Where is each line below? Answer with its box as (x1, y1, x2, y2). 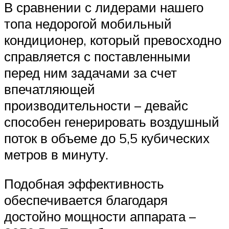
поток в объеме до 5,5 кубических (4, 129, 210, 146)
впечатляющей (4, 80, 95, 97)
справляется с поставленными (4, 48, 191, 64)
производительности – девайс (4, 97, 188, 113)
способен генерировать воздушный (4, 113, 219, 130)
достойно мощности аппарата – (4, 208, 196, 225)
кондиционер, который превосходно (4, 31, 221, 48)
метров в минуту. (4, 146, 108, 163)
